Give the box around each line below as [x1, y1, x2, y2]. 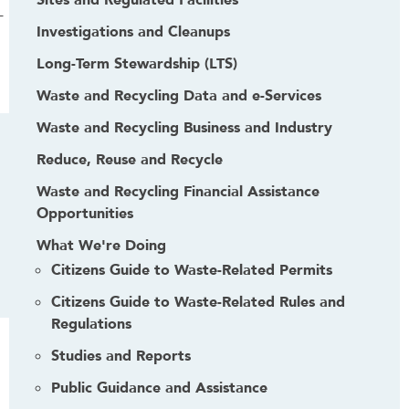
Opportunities [37, 204, 133, 224]
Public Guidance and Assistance [51, 378, 267, 398]
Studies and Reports [51, 346, 191, 366]
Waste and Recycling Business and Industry [37, 118, 332, 138]
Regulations [51, 314, 131, 334]
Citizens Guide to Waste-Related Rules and [51, 292, 345, 312]
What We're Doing [37, 236, 166, 256]
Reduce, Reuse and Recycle [37, 150, 223, 170]
